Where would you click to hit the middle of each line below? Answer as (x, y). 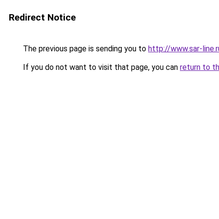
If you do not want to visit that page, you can (100, 67)
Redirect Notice (42, 17)
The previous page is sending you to (85, 49)
